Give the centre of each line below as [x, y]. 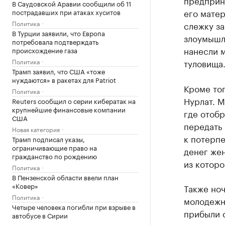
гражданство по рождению [54, 156]
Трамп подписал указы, [48, 139]
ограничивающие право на [54, 147]
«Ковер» [25, 185]
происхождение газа [45, 50]
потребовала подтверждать [55, 41]
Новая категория [36, 129]
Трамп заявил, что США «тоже [59, 71]
